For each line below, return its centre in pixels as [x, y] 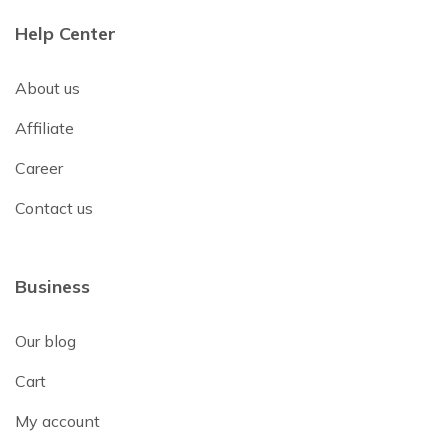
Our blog [45, 340]
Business [52, 286]
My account [57, 420]
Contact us [54, 207]
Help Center [65, 33]
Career [39, 167]
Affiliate [44, 127]
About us [47, 87]
